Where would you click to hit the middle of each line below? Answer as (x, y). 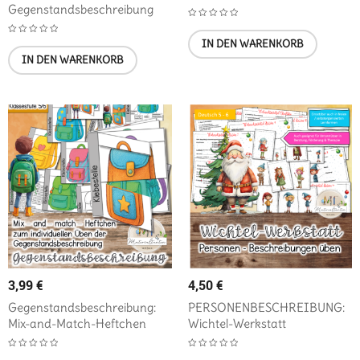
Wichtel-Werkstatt (237, 324)
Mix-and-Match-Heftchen (77, 324)
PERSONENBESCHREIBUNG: (266, 308)
